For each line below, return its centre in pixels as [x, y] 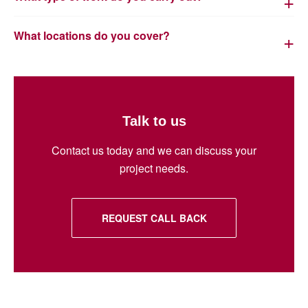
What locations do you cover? [92, 36]
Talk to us [154, 121]
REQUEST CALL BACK [154, 218]
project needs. [154, 168]
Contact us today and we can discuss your [154, 150]
